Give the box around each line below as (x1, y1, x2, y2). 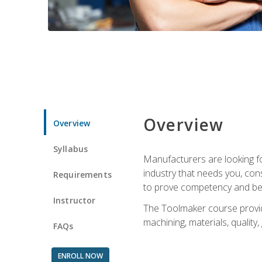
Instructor (53, 194, 96, 206)
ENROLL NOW (57, 250, 103, 261)
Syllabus (53, 143, 88, 154)
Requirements (53, 168, 112, 180)
